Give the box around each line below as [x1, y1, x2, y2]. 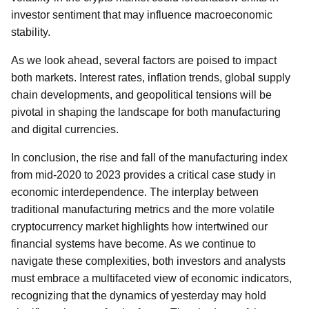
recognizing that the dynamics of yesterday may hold [11, 290, 266, 301]
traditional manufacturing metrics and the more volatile [11, 203, 275, 215]
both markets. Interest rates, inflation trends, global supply [11, 72, 290, 83]
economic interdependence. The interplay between [11, 186, 259, 198]
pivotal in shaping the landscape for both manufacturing [11, 106, 281, 118]
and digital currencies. [11, 123, 119, 135]
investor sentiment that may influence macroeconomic [11, 9, 272, 21]
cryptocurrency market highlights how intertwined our [11, 221, 268, 232]
